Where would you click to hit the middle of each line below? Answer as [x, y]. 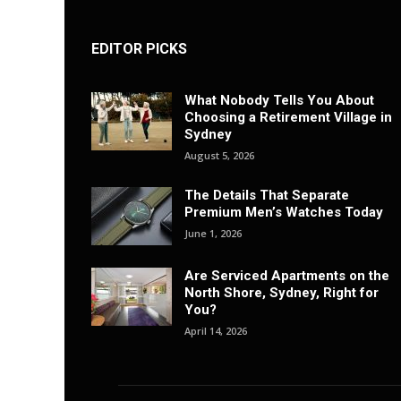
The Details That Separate [267, 196]
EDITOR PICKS [139, 49]
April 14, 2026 [216, 331]
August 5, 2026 [219, 156]
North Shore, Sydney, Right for [282, 293]
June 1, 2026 [213, 234]
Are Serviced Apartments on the [287, 276]
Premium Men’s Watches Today [284, 213]
